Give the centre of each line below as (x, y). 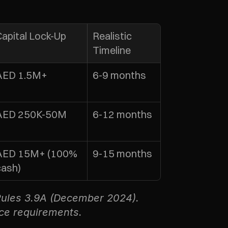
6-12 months (122, 114)
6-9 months (119, 75)
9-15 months (122, 153)
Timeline (112, 50)
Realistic (112, 36)
